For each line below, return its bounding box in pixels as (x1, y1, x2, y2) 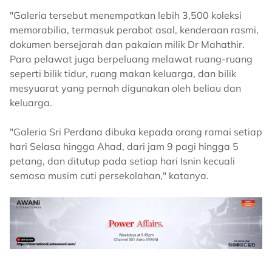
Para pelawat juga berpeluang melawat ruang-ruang (10, 53, 253, 65)
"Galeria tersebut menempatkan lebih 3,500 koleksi (10, 9, 242, 21)
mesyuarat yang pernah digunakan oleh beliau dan (10, 82, 241, 94)
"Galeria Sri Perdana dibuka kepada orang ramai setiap (10, 126, 262, 138)
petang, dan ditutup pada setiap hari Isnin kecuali (10, 155, 235, 167)
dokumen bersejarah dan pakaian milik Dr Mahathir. (10, 38, 245, 50)
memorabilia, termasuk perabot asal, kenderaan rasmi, (10, 24, 259, 36)
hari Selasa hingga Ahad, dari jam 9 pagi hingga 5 (10, 140, 239, 152)
